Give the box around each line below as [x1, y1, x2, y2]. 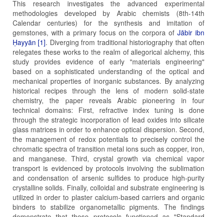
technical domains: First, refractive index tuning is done [13, 105, 204, 115]
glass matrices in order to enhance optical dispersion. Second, [13, 124, 204, 135]
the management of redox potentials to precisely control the [13, 134, 204, 144]
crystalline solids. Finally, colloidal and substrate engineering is [13, 183, 204, 193]
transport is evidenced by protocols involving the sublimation [13, 163, 204, 173]
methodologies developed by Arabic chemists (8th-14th [13, 8, 204, 18]
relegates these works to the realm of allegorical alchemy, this [13, 47, 204, 57]
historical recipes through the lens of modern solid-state [13, 86, 204, 96]
